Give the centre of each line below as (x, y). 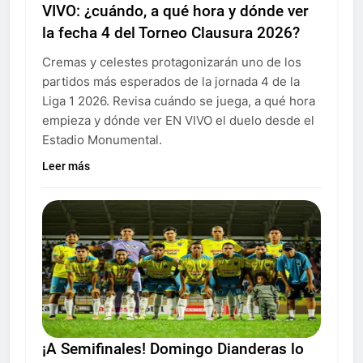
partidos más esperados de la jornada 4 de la (171, 81)
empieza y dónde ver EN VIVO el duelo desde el (178, 120)
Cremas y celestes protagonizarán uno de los (172, 62)
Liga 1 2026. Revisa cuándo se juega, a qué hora (179, 100)
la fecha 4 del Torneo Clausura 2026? (171, 32)
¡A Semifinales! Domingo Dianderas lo (173, 348)
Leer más (66, 166)
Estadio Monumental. (102, 139)
